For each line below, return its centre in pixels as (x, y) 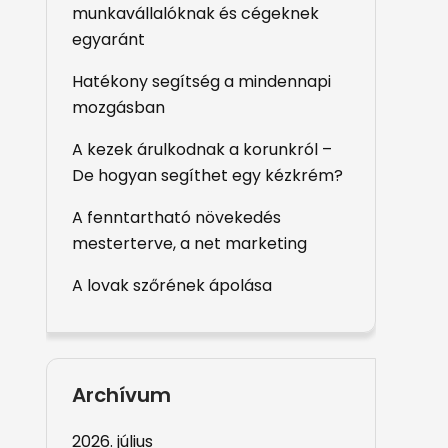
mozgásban (118, 107)
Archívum (121, 395)
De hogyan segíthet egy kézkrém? (207, 175)
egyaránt (108, 39)
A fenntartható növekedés (176, 217)
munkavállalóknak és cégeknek (195, 13)
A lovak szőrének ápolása (172, 285)
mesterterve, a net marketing (189, 243)
